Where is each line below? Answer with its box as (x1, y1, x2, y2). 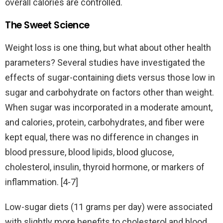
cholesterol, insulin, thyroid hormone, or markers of (5, 162, 205, 173)
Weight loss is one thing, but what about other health (5, 42, 211, 53)
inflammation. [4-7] (5, 177, 78, 188)
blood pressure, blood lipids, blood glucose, (5, 147, 174, 158)
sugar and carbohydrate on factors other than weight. (5, 87, 214, 98)
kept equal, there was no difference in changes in (5, 132, 199, 143)
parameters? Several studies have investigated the (5, 57, 205, 68)
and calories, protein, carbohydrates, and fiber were (5, 117, 205, 128)
